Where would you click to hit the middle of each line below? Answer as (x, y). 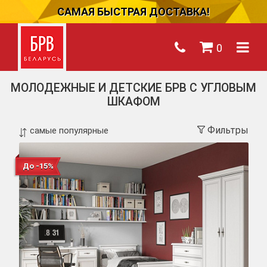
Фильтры (228, 130)
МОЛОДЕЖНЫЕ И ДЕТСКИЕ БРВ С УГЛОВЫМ (133, 88)
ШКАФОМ (133, 102)
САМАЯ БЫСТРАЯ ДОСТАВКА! (133, 12)
